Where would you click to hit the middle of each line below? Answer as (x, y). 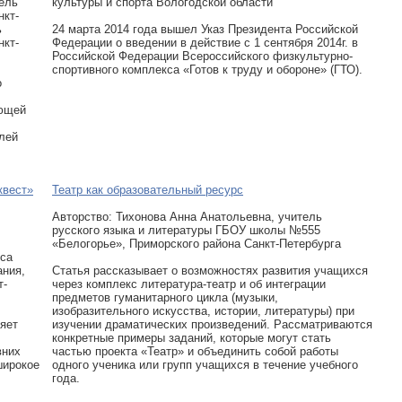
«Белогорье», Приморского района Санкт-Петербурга (197, 244)
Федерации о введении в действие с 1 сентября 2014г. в (205, 43)
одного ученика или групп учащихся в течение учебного (205, 365)
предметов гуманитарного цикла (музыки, (165, 297)
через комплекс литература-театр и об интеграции (189, 284)
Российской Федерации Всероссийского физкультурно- (202, 56)
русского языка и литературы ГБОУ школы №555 (186, 230)
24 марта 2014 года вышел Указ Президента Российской (205, 29)
